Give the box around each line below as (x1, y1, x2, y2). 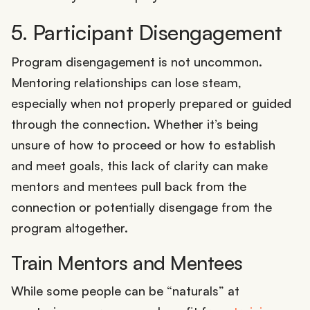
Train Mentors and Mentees (11, 250, 243, 275)
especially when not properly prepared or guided (11, 95, 291, 111)
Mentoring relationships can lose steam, (11, 75, 241, 91)
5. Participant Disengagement (11, 19, 282, 45)
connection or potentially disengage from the (11, 199, 272, 215)
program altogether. (11, 220, 128, 236)
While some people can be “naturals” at (11, 282, 239, 298)
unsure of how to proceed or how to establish (11, 137, 275, 153)
